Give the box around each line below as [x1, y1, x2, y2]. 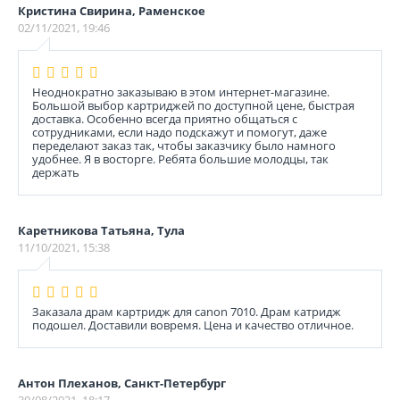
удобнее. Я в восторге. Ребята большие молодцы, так [32, 151, 329, 167]
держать [32, 164, 79, 180]
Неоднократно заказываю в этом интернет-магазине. [32, 84, 329, 100]
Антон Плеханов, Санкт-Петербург [18, 375, 226, 391]
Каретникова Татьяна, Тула [18, 222, 185, 238]
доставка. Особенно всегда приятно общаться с [32, 111, 297, 127]
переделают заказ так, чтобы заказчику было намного [32, 137, 336, 154]
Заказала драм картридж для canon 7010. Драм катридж [32, 304, 341, 320]
